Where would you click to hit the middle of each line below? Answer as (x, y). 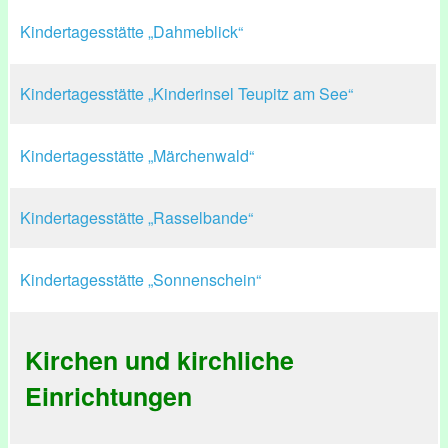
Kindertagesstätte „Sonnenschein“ (140, 279)
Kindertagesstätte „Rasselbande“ (136, 217)
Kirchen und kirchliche (159, 360)
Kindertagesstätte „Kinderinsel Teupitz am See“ (186, 93)
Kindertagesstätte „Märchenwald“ (137, 155)
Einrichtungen (108, 396)
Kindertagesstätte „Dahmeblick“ (131, 31)
